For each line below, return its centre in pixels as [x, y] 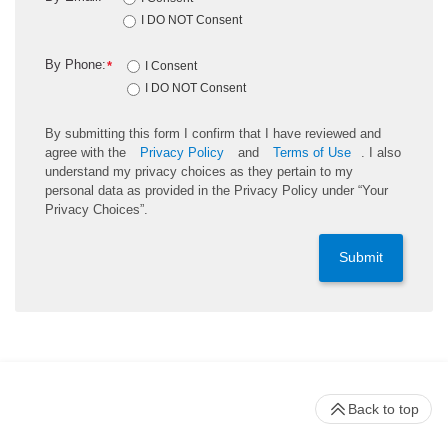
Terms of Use [312, 152]
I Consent [171, 66]
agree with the [87, 152]
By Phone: [75, 64]
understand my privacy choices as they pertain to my [199, 171]
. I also [381, 152]
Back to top [383, 408]
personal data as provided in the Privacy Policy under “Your [216, 190]
